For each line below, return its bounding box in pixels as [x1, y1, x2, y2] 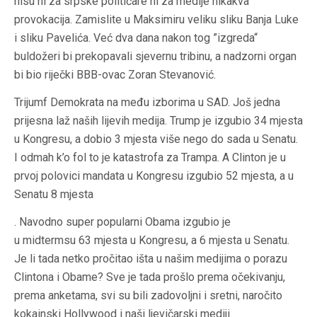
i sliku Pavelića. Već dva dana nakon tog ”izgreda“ [14, 31, 258, 45]
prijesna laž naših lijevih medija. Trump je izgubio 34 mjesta [14, 114, 303, 128]
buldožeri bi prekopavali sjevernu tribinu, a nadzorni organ [14, 50, 296, 64]
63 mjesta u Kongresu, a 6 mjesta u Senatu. [76, 234, 289, 248]
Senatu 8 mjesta [14, 188, 93, 202]
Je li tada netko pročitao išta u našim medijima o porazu [14, 252, 287, 266]
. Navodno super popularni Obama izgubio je [14, 215, 231, 229]
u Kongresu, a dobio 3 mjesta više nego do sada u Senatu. [14, 132, 298, 146]
